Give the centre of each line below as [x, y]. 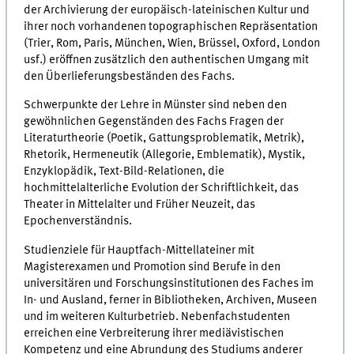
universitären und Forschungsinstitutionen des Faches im [169, 283]
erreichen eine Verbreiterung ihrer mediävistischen [154, 333]
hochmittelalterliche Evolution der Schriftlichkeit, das [162, 188]
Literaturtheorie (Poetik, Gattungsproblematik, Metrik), [164, 139]
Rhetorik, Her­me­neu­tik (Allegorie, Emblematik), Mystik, [165, 155]
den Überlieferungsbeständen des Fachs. [130, 76]
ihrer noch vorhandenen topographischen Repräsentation [171, 26]
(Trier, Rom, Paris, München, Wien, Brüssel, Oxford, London [172, 43]
